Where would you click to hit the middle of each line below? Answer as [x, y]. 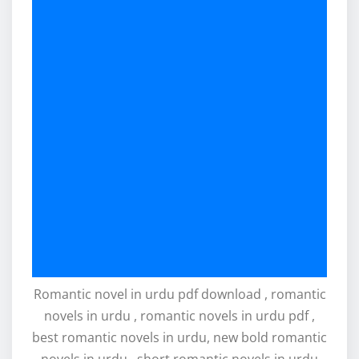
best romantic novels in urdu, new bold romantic [179, 338]
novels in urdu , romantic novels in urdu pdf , [179, 316]
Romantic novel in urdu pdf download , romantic [179, 294]
